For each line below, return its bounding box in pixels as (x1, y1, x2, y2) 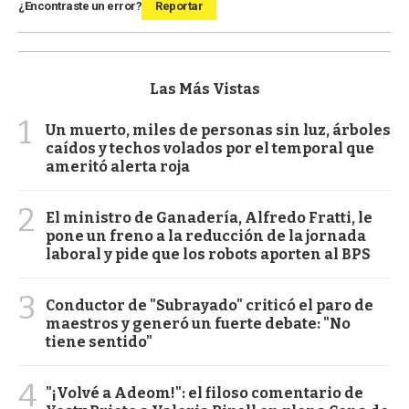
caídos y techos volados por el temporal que (46, 139, 374, 157)
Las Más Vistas (149, 79, 260, 98)
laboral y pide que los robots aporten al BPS (46, 245, 371, 263)
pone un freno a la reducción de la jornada (46, 226, 366, 245)
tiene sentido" (46, 332, 152, 351)
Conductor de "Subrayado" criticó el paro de (46, 296, 373, 314)
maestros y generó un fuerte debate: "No (46, 314, 351, 332)
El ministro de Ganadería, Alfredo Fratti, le (46, 208, 372, 226)
